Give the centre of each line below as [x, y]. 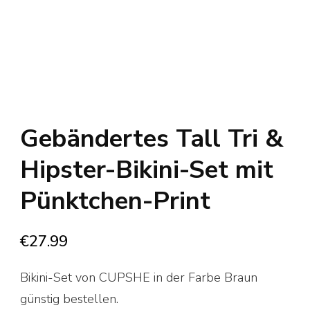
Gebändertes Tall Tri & [152, 139]
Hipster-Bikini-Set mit [147, 170]
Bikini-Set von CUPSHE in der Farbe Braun [139, 278]
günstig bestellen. [69, 299]
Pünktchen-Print [115, 201]
